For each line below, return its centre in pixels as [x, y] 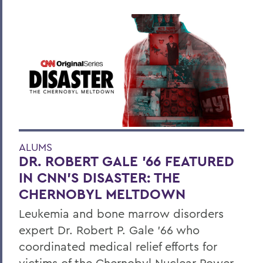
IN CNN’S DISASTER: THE [100, 177]
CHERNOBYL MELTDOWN [102, 194]
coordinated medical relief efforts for [118, 246]
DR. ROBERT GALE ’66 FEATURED [127, 161]
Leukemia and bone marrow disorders [121, 213]
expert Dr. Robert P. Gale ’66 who [109, 230]
